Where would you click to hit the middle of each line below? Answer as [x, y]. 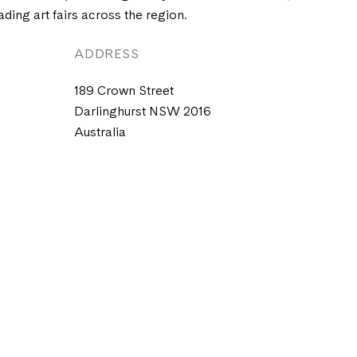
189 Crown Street [124, 92]
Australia [100, 133]
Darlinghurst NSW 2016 [143, 113]
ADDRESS [107, 55]
